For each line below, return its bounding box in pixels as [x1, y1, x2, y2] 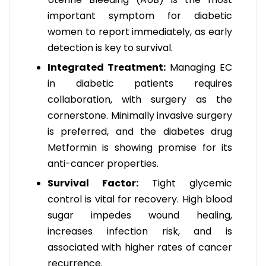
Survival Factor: [47, 176, 138, 191]
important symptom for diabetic [47, 9, 232, 23]
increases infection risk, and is [47, 224, 232, 239]
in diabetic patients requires [47, 77, 232, 91]
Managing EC [166, 61, 232, 75]
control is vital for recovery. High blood [47, 192, 232, 207]
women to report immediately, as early [47, 25, 232, 39]
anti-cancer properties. [47, 157, 159, 171]
